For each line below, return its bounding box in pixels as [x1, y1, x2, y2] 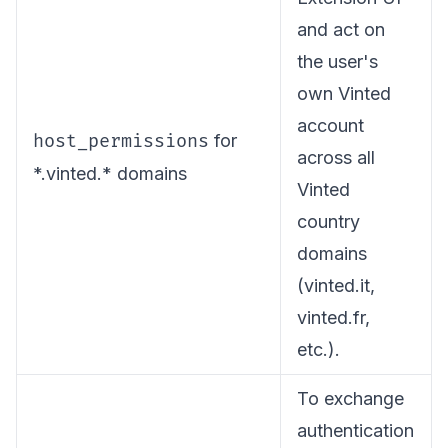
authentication [297, 420, 414, 441]
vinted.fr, [297, 307, 370, 328]
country [297, 211, 360, 232]
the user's [297, 51, 378, 72]
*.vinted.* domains [33, 163, 187, 184]
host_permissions [33, 130, 209, 153]
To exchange [297, 388, 404, 409]
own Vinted [297, 83, 391, 104]
